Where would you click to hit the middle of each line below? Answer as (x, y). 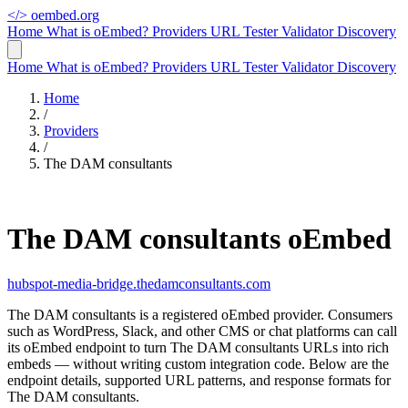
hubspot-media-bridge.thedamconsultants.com (139, 283)
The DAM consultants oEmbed (199, 239)
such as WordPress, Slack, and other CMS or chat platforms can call (202, 331)
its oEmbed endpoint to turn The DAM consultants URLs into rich (198, 347)
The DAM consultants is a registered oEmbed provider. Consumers (200, 314)
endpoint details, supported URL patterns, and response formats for (199, 380)
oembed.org (65, 15)
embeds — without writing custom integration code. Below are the (198, 363)
